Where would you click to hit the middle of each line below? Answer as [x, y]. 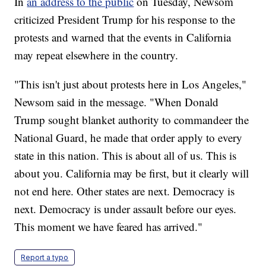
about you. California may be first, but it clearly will [132, 173]
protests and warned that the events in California [123, 37]
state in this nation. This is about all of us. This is [126, 155]
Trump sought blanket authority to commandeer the [132, 119]
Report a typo [45, 257]
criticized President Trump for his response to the [125, 19]
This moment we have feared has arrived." [109, 226]
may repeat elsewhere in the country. [96, 55]
